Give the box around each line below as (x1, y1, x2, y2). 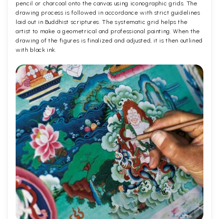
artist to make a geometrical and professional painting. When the (16, 28, 200, 35)
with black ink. (16, 46, 57, 54)
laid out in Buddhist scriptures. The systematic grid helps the (16, 19, 188, 26)
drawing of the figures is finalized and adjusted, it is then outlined (16, 37, 203, 44)
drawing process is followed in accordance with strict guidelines (16, 9, 200, 17)
